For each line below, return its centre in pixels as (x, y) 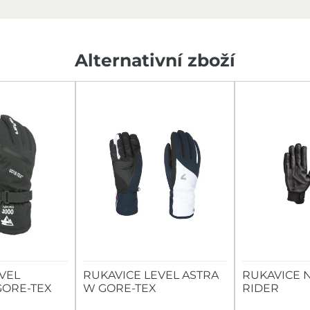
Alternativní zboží (155, 60)
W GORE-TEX (120, 288)
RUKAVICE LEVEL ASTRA (151, 275)
